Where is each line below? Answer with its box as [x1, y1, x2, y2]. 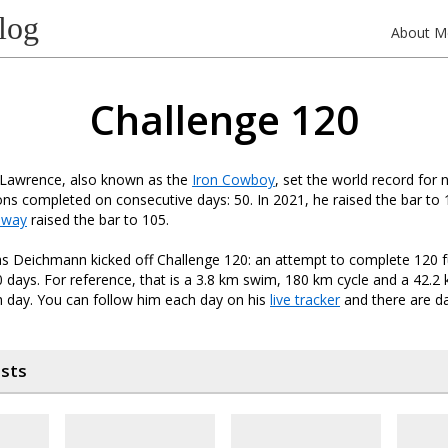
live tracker [270, 290, 340, 309]
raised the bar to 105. [27, 210, 169, 229]
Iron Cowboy [192, 170, 275, 189]
